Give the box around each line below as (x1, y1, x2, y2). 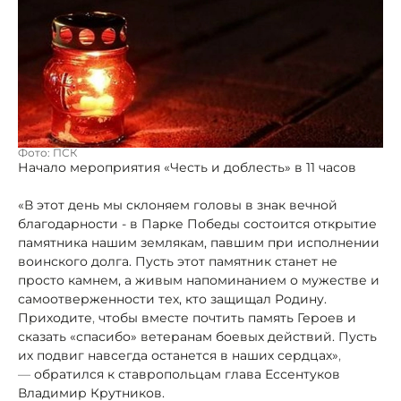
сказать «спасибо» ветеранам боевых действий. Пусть (18, 328, 377, 346)
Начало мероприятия (18, 159, 160, 176)
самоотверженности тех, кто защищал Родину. (18, 291, 327, 308)
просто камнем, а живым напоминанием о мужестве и (18, 272, 380, 289)
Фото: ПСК (18, 146, 77, 160)
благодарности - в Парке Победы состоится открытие (18, 216, 377, 233)
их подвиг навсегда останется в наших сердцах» (18, 347, 338, 364)
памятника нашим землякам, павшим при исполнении (18, 235, 380, 252)
